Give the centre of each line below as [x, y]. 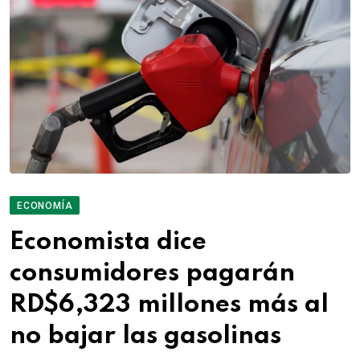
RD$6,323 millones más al [169, 305]
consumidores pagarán [152, 274]
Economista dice [108, 243]
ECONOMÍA [45, 206]
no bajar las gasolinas [145, 337]
